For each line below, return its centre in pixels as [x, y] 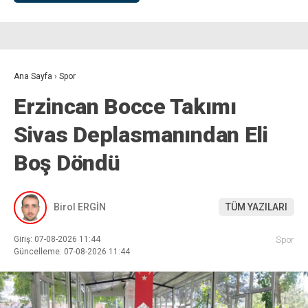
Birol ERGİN [80, 207]
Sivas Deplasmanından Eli [141, 134]
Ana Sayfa [33, 76]
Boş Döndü [67, 163]
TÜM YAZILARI [256, 207]
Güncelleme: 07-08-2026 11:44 [72, 251]
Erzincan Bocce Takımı [125, 106]
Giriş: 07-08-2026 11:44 [57, 239]
